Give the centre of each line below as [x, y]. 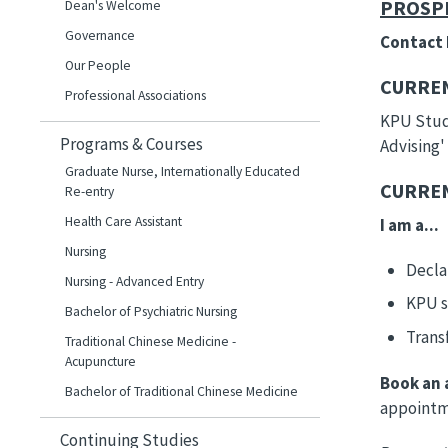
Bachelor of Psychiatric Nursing [151, 311]
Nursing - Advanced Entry [134, 281]
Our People [98, 65]
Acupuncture [100, 361]
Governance [100, 35]
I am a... [409, 224]
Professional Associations [135, 95]
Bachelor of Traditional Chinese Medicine [181, 391]
